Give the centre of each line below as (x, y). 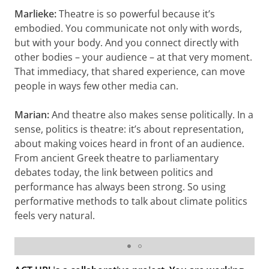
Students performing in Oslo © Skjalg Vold (105, 228)
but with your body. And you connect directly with (127, 42)
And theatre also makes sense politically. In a (153, 114)
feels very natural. (55, 215)
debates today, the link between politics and (114, 172)
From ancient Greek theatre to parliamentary (116, 158)
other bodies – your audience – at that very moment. (133, 57)
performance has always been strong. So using (120, 186)
